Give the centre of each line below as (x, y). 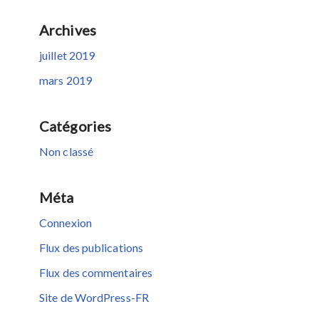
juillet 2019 (67, 55)
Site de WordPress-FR (94, 297)
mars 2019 (66, 80)
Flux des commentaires (96, 272)
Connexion (66, 223)
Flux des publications (91, 247)
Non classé (66, 151)
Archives (68, 30)
